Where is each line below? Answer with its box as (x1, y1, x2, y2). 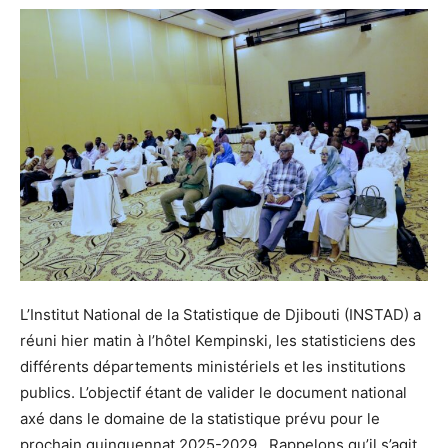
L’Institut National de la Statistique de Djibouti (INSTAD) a (20, 305, 421, 325)
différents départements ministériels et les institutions (20, 357, 406, 377)
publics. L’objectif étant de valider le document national (20, 383, 407, 403)
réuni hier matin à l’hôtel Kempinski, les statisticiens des (20, 331, 416, 351)
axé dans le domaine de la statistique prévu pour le (20, 409, 380, 429)
